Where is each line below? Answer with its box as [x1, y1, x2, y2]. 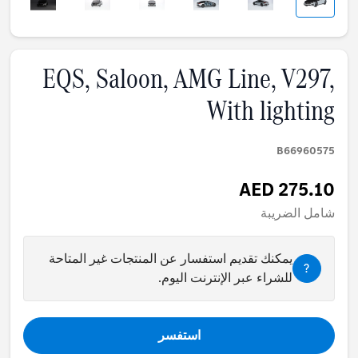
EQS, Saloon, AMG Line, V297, [42, 59, 335, 98]
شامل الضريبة [260, 205, 335, 222]
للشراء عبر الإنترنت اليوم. [157, 269, 292, 287]
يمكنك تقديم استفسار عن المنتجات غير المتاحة [48, 250, 292, 268]
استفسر [157, 327, 201, 344]
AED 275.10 [238, 177, 335, 203]
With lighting [206, 91, 335, 130]
